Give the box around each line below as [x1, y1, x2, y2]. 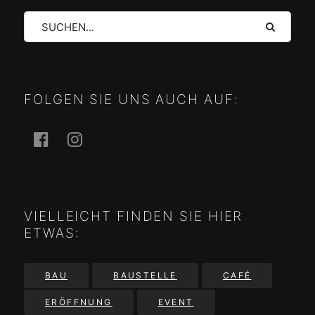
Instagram [75, 129, 155, 150]
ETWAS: [24, 225, 80, 242]
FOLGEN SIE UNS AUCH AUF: [24, 91, 239, 108]
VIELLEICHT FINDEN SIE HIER [24, 208, 243, 225]
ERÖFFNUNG [45, 297, 112, 308]
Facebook [41, 129, 119, 150]
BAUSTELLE [113, 270, 177, 281]
